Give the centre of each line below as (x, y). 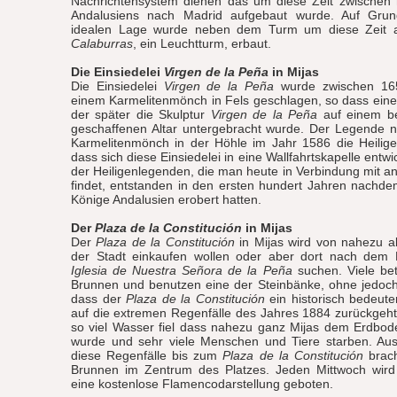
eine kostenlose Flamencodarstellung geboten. (202, 384)
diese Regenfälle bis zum (147, 355)
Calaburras (102, 43)
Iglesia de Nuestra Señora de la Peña (182, 270)
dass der (98, 299)
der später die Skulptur (141, 114)
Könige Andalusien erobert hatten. (166, 199)
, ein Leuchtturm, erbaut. (202, 43)
